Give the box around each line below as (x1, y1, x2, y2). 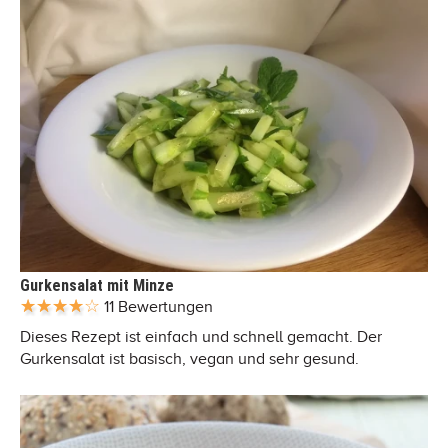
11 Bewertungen (104, 297, 213, 316)
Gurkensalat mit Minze (20, 275, 174, 295)
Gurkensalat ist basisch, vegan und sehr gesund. (20, 349, 359, 368)
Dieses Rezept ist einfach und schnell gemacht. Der (20, 327, 382, 346)
